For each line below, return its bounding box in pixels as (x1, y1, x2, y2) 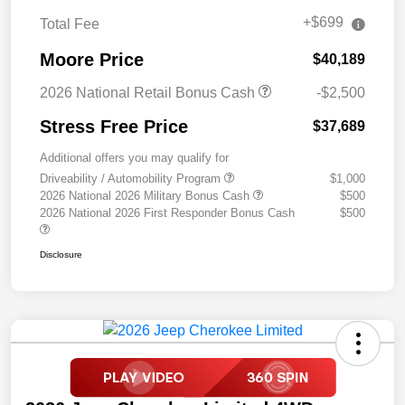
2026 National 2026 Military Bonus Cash (40, 189, 253, 203)
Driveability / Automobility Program (40, 172, 224, 186)
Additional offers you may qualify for (40, 151, 229, 165)
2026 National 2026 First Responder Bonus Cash (40, 206, 295, 221)
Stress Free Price (40, 117, 188, 137)
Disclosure (40, 250, 82, 260)
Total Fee (40, 16, 99, 33)
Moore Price (40, 50, 144, 71)
